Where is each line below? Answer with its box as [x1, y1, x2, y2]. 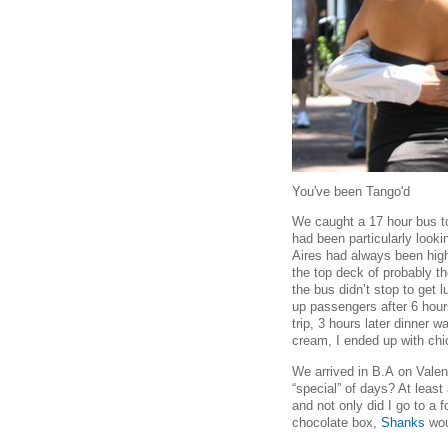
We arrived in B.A [292, 363, 394, 379]
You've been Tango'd [292, 183, 410, 199]
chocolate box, [292, 414, 381, 430]
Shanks [381, 414, 425, 430]
